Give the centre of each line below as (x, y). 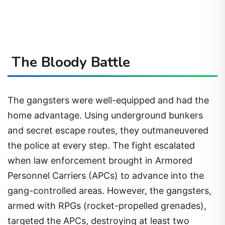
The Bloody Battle (71, 63)
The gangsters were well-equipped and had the (108, 100)
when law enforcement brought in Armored (100, 160)
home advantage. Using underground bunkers (105, 115)
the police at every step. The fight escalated (101, 145)
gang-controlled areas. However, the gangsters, (109, 190)
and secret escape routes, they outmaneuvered (108, 130)
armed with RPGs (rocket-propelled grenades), (107, 205)
